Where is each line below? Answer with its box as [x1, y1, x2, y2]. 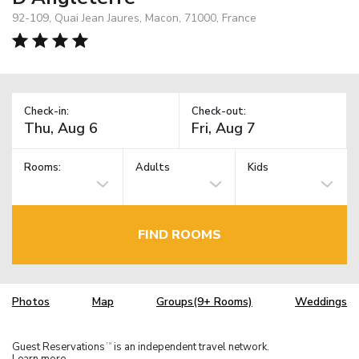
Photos [12, 294, 50, 310]
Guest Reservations [12, 339, 105, 354]
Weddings [295, 294, 347, 310]
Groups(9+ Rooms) [156, 294, 252, 310]
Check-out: [192, 103, 246, 119]
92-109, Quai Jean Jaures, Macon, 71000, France [12, 10, 256, 26]
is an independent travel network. [111, 339, 269, 354]
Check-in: [24, 103, 69, 119]
